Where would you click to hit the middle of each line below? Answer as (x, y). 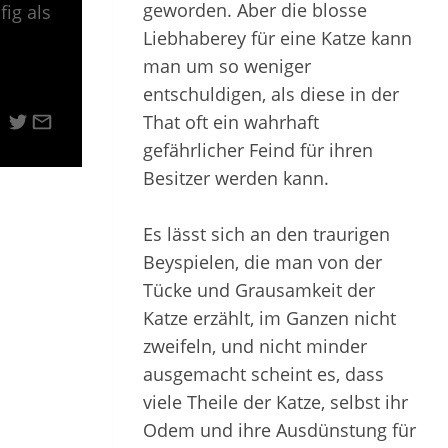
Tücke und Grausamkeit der (259, 290)
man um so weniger (227, 66)
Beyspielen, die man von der (262, 262)
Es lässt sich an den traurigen (266, 234)
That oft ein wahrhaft (231, 122)
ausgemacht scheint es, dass (263, 374)
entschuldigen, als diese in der (271, 94)
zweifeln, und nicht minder (255, 346)
